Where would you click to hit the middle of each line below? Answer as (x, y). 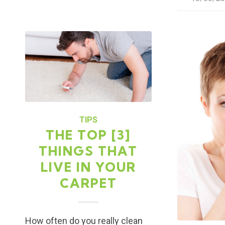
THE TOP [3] (88, 135)
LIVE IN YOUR (88, 167)
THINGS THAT (88, 151)
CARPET (88, 183)
